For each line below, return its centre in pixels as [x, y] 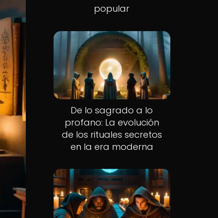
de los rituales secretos [112, 134]
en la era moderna [112, 146]
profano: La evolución [112, 122]
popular [112, 9]
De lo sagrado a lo [112, 110]
